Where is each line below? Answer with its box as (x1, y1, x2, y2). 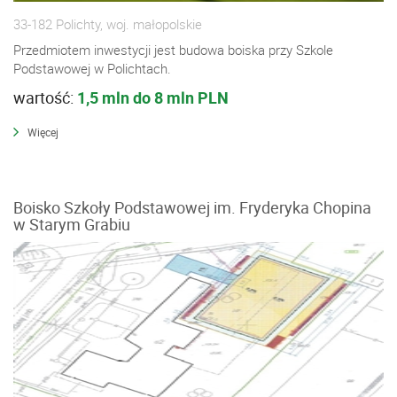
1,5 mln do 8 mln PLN (77, 86, 229, 108)
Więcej (27, 124, 58, 139)
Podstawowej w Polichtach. (13, 58, 171, 77)
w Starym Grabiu (13, 213, 130, 235)
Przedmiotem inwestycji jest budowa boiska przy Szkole (13, 40, 333, 58)
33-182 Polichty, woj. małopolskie (13, 14, 202, 33)
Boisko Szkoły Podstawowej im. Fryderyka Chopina (13, 196, 371, 218)
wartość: (13, 86, 77, 108)
